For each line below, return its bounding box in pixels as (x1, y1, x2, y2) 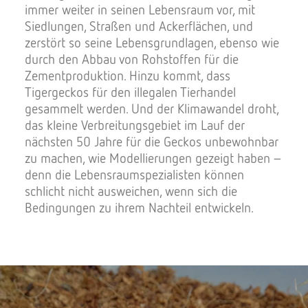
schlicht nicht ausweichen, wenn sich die (25, 183, 237, 199)
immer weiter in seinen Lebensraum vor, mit (25, 1, 255, 17)
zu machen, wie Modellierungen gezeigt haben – (25, 150, 282, 166)
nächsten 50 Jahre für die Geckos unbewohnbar (25, 133, 278, 149)
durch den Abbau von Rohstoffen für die (25, 51, 239, 67)
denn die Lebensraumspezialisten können (25, 166, 244, 182)
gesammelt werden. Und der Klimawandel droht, (25, 100, 278, 116)
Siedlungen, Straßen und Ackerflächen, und (25, 18, 253, 34)
